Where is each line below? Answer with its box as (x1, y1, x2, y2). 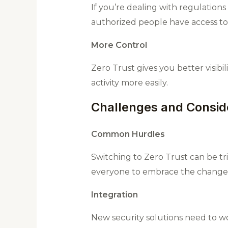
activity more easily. (91, 78, 168, 88)
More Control (91, 40, 147, 50)
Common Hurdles (91, 129, 165, 139)
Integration (91, 190, 138, 200)
